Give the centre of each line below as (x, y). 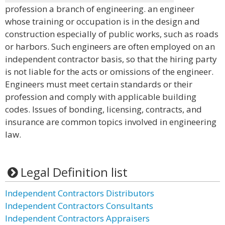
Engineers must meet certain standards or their (99, 84)
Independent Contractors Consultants (79, 206)
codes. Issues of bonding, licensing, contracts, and (103, 109)
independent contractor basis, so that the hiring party (111, 59)
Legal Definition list (74, 172)
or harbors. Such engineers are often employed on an (110, 46)
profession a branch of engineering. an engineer (100, 9)
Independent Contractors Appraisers (77, 218)
